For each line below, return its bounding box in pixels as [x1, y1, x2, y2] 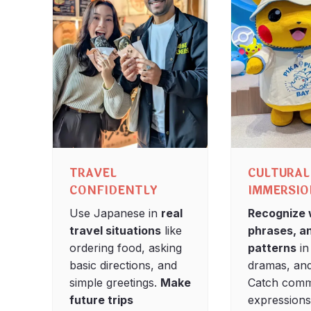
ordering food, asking [69, 240, 182, 255]
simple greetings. [69, 275, 160, 289]
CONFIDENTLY [69, 181, 158, 199]
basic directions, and [69, 258, 177, 272]
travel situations [69, 223, 161, 237]
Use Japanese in [69, 205, 161, 220]
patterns [248, 240, 297, 255]
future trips [69, 292, 133, 307]
